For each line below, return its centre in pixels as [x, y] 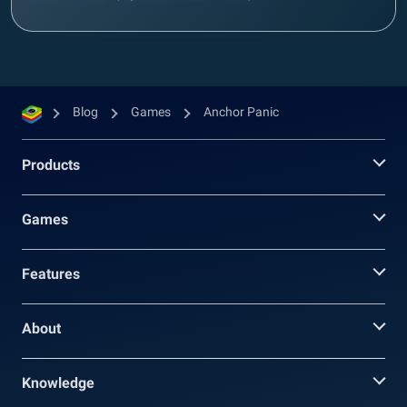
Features [51, 273]
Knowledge [58, 382]
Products [51, 164]
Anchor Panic [241, 111]
